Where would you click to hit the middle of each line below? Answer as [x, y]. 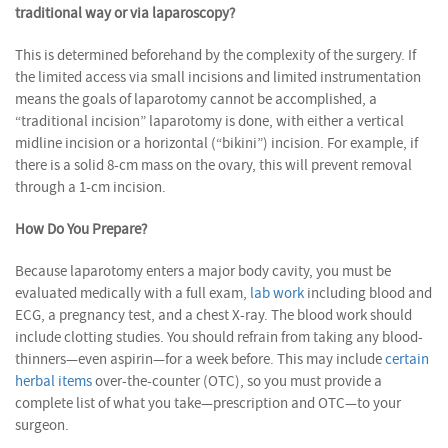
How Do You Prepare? [81, 229]
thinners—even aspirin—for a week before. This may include [200, 359]
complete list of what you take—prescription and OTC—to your [208, 403]
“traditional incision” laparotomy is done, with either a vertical [209, 121]
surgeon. [42, 425]
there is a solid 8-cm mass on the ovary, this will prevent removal [213, 165]
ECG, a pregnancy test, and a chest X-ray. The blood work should [213, 315]
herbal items [53, 381]
